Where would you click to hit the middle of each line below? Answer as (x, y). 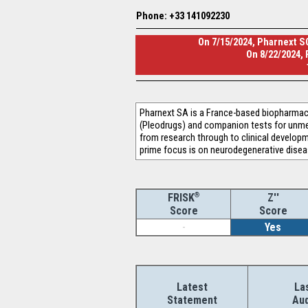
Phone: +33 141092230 (183, 16)
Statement (192, 300)
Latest (192, 287)
